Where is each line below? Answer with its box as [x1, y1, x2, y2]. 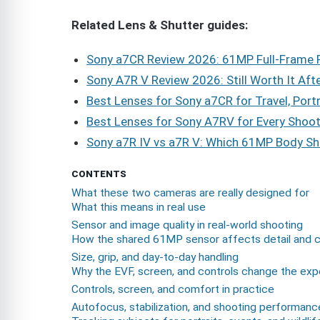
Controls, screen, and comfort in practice [71, 283, 274, 296]
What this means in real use [71, 201, 206, 214]
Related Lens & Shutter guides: [71, 17, 248, 32]
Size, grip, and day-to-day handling [71, 251, 239, 264]
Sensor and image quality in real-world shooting [71, 219, 303, 232]
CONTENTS [71, 169, 126, 180]
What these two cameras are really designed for [71, 186, 309, 200]
